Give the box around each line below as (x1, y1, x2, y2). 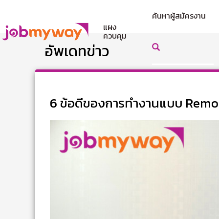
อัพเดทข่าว (45, 40, 109, 62)
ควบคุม (103, 30, 127, 42)
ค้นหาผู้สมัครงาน (152, 10, 210, 22)
